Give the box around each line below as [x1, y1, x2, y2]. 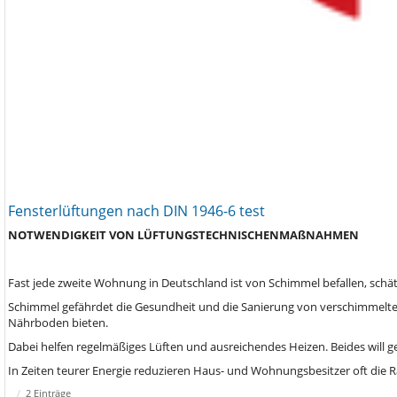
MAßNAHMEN [279, 227, 359, 243]
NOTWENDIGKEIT [8, 227, 109, 243]
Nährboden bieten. [8, 315, 108, 331]
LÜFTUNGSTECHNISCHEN [137, 227, 279, 243]
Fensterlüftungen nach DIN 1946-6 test [8, 201, 265, 221]
